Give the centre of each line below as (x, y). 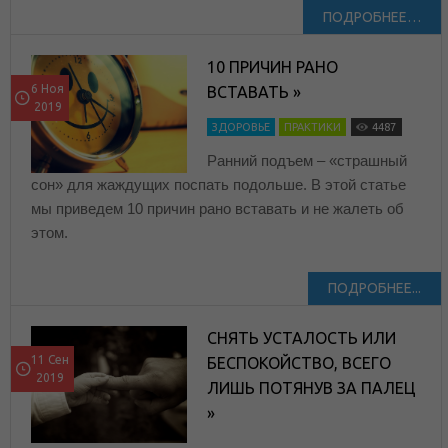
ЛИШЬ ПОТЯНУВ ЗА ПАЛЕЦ (312, 388)
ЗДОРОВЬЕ (241, 127)
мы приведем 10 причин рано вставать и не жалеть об (217, 209)
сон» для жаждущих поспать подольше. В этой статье (218, 185)
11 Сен (50, 360)
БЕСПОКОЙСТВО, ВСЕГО (299, 363)
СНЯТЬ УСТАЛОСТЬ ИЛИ (302, 338)
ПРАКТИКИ (313, 127)
